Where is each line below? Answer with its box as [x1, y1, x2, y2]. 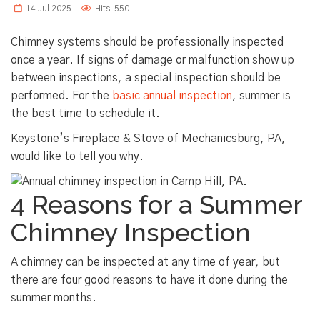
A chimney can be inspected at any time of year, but [11, 256, 280, 269]
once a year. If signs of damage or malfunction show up [11, 54, 294, 66]
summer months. [11, 292, 96, 304]
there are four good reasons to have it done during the [11, 274, 288, 286]
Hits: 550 [95, 4, 129, 14]
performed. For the [11, 90, 112, 102]
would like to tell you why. [11, 151, 144, 163]
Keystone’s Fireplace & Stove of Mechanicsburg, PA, [11, 133, 286, 145]
